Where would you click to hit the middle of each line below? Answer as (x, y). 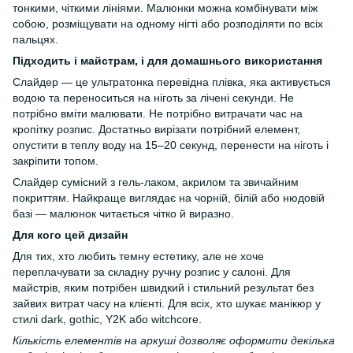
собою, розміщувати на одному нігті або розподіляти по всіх (168, 24)
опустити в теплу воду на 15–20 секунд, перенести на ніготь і (171, 145)
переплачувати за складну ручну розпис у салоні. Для (152, 272)
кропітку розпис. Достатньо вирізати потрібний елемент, (156, 130)
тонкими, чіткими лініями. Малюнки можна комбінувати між (165, 8)
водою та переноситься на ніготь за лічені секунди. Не (153, 98)
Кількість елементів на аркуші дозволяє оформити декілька (174, 341)
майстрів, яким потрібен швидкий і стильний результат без (163, 288)
